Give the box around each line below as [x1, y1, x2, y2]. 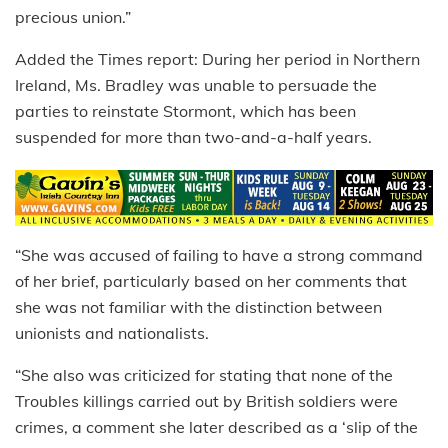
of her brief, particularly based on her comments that [15, 270, 407, 291]
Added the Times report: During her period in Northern [15, 49, 420, 70]
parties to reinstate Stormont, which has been [15, 101, 356, 122]
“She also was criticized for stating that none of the [15, 364, 393, 385]
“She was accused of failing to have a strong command [15, 244, 423, 265]
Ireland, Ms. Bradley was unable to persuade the [15, 75, 377, 96]
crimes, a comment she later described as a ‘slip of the [15, 416, 418, 437]
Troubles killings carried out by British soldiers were [15, 390, 398, 411]
